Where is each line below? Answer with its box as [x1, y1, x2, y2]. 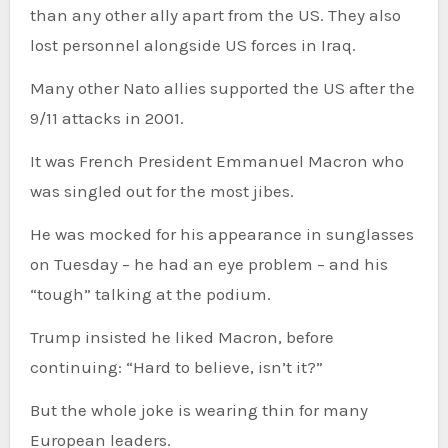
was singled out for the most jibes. [29, 180, 294, 201]
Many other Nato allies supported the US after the [29, 77, 415, 98]
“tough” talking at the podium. [29, 283, 271, 304]
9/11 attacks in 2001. [29, 107, 184, 128]
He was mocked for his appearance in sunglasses [29, 223, 414, 244]
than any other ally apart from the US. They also [29, 4, 401, 25]
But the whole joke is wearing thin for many [29, 399, 368, 420]
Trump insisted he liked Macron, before [29, 326, 334, 347]
